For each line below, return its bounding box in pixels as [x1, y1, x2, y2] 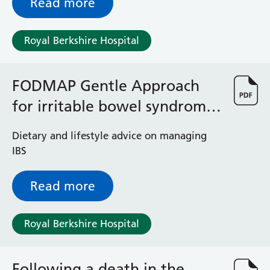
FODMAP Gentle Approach [12, 77, 199, 95]
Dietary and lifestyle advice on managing [12, 130, 207, 142]
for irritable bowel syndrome [12, 97, 215, 115]
